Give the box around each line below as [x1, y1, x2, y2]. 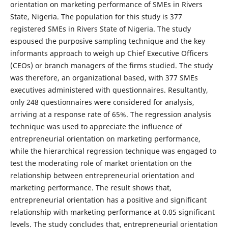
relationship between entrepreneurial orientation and [10, 170, 194, 180]
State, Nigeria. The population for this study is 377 [10, 11, 182, 21]
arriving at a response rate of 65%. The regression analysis [10, 109, 211, 119]
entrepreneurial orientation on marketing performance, [10, 133, 201, 144]
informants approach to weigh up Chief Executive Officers [10, 48, 208, 58]
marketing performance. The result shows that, [10, 182, 172, 192]
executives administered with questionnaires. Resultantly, [10, 84, 208, 95]
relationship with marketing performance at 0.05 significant [10, 207, 215, 217]
